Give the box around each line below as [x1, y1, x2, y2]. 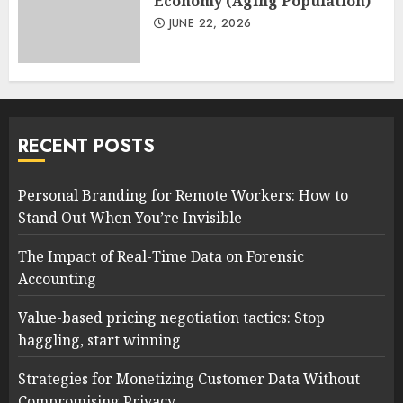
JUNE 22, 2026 [165, 14, 252, 31]
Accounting [18, 268, 96, 289]
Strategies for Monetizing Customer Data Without [18, 368, 360, 389]
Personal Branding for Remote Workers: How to [18, 184, 348, 205]
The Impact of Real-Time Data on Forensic [18, 246, 304, 266]
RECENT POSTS [18, 132, 155, 159]
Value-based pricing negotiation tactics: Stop [18, 307, 325, 327]
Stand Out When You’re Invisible [18, 207, 242, 228]
